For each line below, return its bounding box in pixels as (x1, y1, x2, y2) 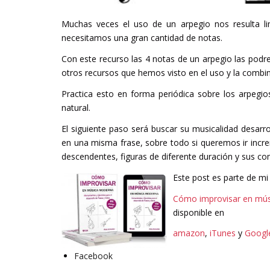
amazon (173, 227, 205, 239)
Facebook (74, 250, 113, 262)
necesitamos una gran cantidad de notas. (61, 32, 222, 44)
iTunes (210, 227, 236, 239)
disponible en (173, 206, 224, 218)
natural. (61, 101, 90, 113)
